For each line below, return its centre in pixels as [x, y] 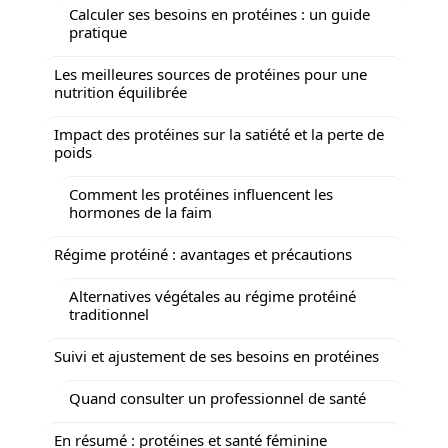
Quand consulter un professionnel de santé [217, 397]
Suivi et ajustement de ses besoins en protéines [216, 355]
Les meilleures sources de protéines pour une [210, 73]
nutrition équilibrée [120, 91]
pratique [98, 31]
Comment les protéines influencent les [201, 193]
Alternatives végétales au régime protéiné [212, 295]
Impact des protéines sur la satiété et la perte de [219, 133]
